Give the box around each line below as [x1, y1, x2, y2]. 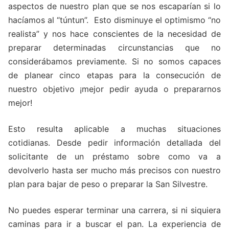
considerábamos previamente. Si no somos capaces [8, 56, 221, 66]
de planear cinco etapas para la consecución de [8, 70, 221, 80]
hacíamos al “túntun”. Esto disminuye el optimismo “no [8, 14, 221, 25]
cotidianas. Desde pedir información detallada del [8, 137, 221, 148]
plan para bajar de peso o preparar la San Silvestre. [8, 178, 208, 189]
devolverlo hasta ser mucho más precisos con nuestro [8, 165, 221, 175]
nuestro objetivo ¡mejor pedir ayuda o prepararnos [8, 83, 221, 94]
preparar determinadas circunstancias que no [8, 42, 221, 53]
